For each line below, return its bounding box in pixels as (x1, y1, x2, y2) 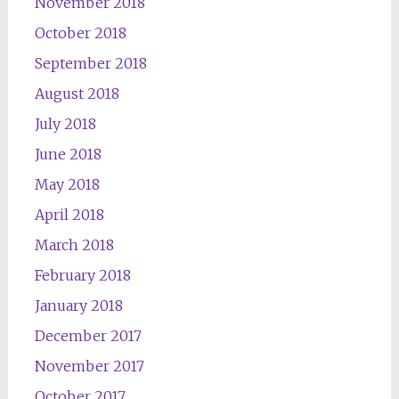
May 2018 (34, 175, 100, 193)
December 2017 (34, 327, 142, 345)
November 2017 (34, 357, 144, 375)
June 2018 (34, 145, 102, 163)
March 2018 (34, 236, 114, 254)
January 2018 (34, 297, 123, 314)
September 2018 (34, 54, 147, 72)
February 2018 (34, 266, 131, 284)
